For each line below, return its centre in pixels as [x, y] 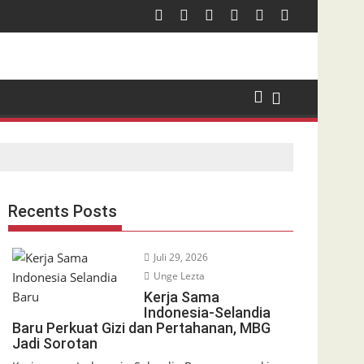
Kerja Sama [181, 297]
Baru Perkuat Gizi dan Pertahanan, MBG [141, 328]
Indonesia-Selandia [207, 312]
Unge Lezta [178, 276]
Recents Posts [63, 211]
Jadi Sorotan [55, 343]
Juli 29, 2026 [179, 257]
